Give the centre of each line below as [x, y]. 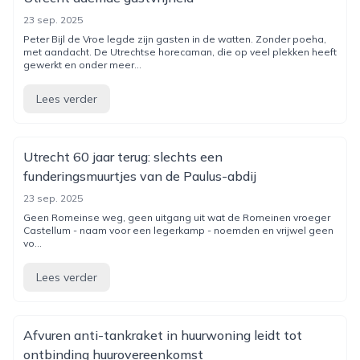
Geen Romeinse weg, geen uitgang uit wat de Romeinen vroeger [177, 217]
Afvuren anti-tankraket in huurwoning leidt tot [163, 335]
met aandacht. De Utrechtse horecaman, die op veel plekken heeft [180, 52]
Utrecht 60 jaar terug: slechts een [123, 157]
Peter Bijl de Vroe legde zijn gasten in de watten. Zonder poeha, [175, 39]
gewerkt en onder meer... [82, 65]
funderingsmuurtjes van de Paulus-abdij [140, 176]
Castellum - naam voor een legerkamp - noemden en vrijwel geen [178, 230]
